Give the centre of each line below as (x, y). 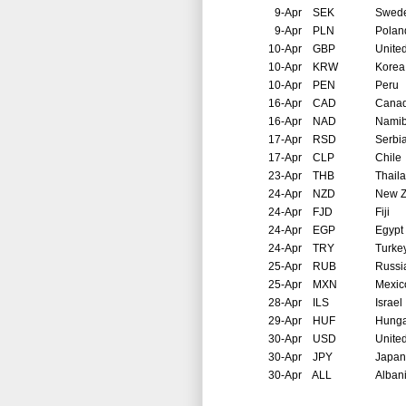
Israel (389, 303)
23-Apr (285, 176)
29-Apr (285, 321)
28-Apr (285, 303)
